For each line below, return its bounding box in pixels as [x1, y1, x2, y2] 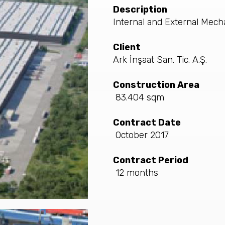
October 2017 [113, 130, 171, 141]
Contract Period [113, 155, 188, 166]
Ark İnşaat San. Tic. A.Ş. [113, 54, 209, 65]
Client [113, 42, 141, 53]
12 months [113, 167, 158, 178]
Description [113, 4, 167, 15]
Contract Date [113, 117, 181, 128]
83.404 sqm [113, 92, 167, 103]
